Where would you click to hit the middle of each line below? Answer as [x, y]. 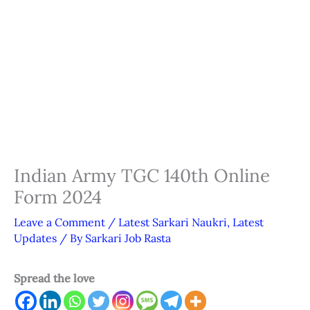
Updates [35, 238]
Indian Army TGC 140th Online [142, 176]
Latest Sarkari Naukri [173, 222]
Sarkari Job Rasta [128, 238]
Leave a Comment [60, 222]
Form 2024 [58, 197]
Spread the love [54, 279]
